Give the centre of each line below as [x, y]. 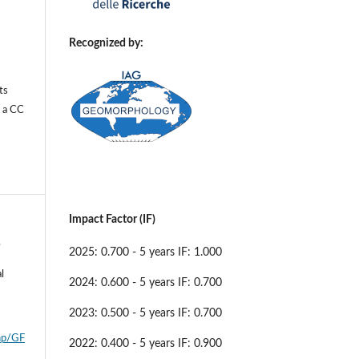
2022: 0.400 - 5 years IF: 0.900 [145, 343]
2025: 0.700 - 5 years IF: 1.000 [145, 252]
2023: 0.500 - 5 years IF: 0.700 [145, 313]
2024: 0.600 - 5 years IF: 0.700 [145, 282]
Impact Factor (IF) [112, 220]
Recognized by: [106, 43]
